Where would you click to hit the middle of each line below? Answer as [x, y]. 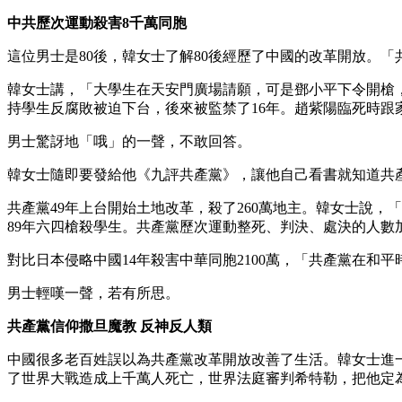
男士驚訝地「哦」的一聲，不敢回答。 [129, 141]
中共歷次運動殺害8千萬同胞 [97, 22]
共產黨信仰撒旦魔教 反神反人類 [109, 326]
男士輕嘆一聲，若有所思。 [93, 293]
